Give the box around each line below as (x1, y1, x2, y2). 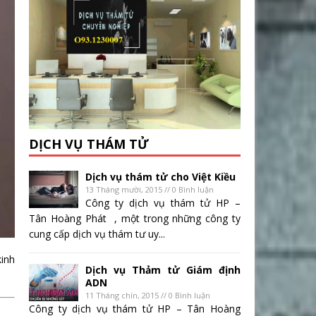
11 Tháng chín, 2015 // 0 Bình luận (85, 290, 210, 301)
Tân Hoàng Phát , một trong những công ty (29, 212, 241, 226)
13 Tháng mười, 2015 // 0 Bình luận (85, 184, 214, 195)
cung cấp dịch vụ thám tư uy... (29, 227, 165, 241)
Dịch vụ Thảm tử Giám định (85, 263, 241, 277)
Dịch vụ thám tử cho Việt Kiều (85, 170, 236, 184)
